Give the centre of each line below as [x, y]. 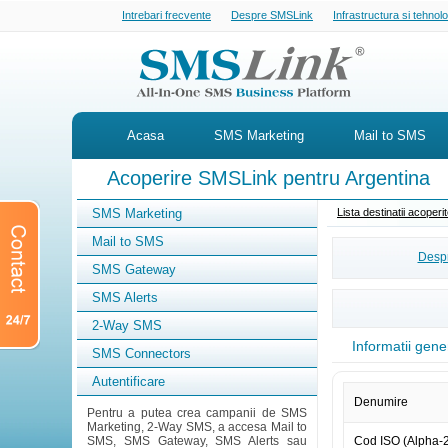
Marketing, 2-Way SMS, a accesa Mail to [197, 427]
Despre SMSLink [272, 15]
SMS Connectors [141, 353]
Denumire [381, 402]
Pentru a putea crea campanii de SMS [197, 413]
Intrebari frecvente [166, 15]
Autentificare [128, 381]
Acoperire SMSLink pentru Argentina [268, 178]
